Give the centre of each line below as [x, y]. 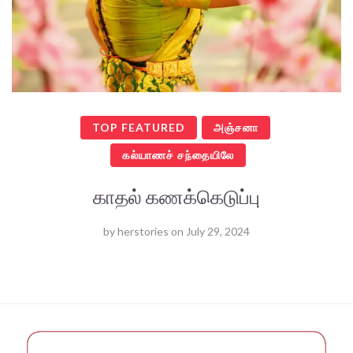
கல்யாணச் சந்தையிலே [178, 154]
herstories [143, 231]
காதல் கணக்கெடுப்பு [176, 196]
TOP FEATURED [139, 127]
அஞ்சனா [236, 127]
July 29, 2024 [218, 231]
